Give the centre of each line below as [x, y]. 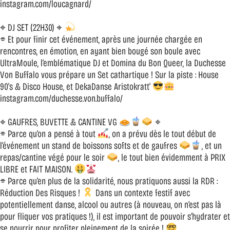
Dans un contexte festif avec [141, 193]
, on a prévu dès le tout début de [162, 133]
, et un [212, 145]
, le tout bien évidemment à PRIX [171, 157]
